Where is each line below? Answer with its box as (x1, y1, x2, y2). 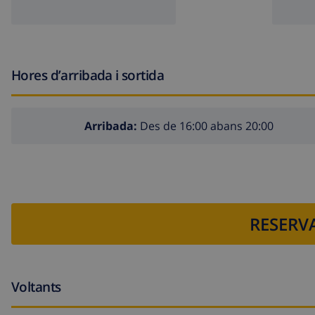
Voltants (11, 276, 61, 296)
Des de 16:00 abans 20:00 (136, 118, 274, 134)
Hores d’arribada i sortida (11, 65, 165, 84)
